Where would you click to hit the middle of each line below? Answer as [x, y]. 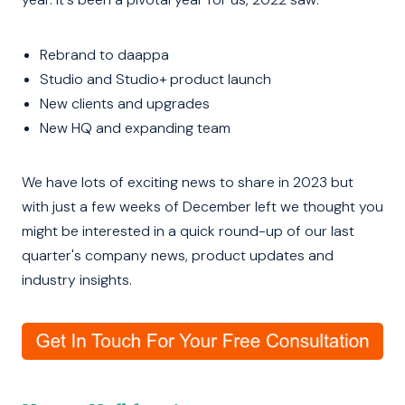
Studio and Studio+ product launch [155, 79]
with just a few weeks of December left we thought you [202, 207]
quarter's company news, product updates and [178, 256]
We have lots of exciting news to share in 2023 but [188, 183]
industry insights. [77, 280]
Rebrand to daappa [104, 54]
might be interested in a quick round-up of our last [188, 231]
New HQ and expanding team [135, 127]
